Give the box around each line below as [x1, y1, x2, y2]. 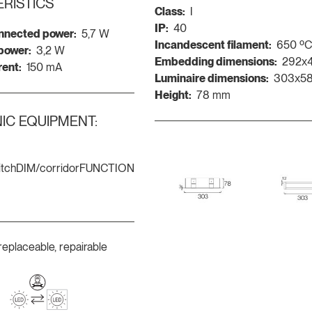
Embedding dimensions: [154, 54, 277, 68]
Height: [154, 88, 192, 102]
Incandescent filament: [154, 38, 272, 52]
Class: [154, 4, 185, 18]
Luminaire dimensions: [154, 71, 269, 85]
